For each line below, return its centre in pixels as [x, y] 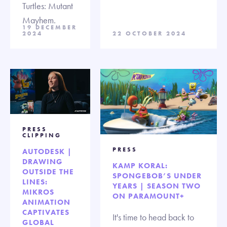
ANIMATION [46, 202]
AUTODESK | [47, 151]
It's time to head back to [153, 217]
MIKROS [38, 192]
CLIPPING [42, 135]
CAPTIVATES [46, 212]
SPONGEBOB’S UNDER [157, 176]
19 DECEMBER [50, 27]
